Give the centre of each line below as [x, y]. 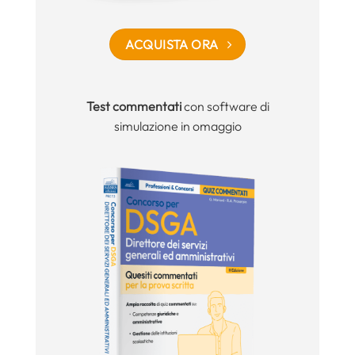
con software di [225, 107]
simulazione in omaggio [177, 126]
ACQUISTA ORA [172, 45]
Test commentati [134, 107]
